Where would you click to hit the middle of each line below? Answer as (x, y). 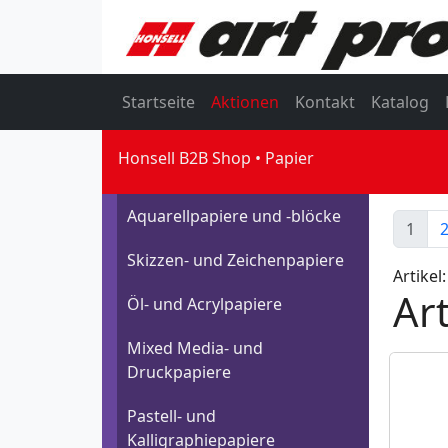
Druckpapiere (179, 372)
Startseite (158, 102)
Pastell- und (171, 416)
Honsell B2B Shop (184, 158)
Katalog (400, 102)
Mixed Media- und (195, 348)
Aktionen (245, 102)
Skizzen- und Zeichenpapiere (235, 260)
